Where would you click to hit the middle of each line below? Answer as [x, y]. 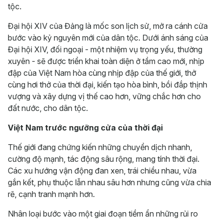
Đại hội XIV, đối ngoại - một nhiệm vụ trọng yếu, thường [105, 49]
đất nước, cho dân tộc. [48, 108]
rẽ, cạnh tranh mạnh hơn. [51, 194]
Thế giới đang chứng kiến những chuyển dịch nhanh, [100, 147]
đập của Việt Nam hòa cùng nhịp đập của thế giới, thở [102, 73]
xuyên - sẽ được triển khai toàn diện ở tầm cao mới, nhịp [106, 61]
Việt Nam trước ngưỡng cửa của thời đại [85, 128]
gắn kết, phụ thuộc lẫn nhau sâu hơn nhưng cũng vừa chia [109, 182]
